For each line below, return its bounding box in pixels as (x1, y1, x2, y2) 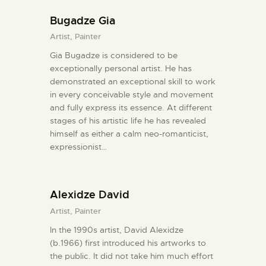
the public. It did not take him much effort (50, 250, 213, 261)
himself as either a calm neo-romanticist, (50, 128, 208, 140)
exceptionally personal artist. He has (50, 63, 192, 74)
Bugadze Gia (50, 13, 115, 27)
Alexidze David (50, 188, 129, 201)
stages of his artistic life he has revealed (50, 115, 206, 126)
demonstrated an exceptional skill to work (50, 76, 216, 87)
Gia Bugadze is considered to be (50, 50, 178, 61)
